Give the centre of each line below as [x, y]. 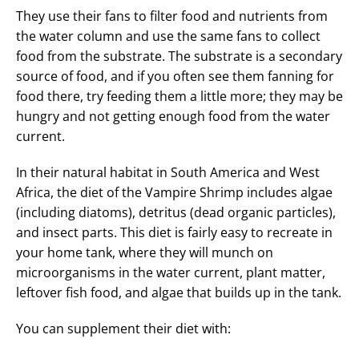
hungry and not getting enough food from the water [173, 117]
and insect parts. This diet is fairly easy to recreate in [174, 233]
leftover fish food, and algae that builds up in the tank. [179, 293]
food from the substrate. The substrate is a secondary [179, 56]
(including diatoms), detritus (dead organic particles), [176, 213]
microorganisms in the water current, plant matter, [171, 273]
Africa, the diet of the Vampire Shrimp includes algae [174, 193]
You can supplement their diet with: [123, 329]
